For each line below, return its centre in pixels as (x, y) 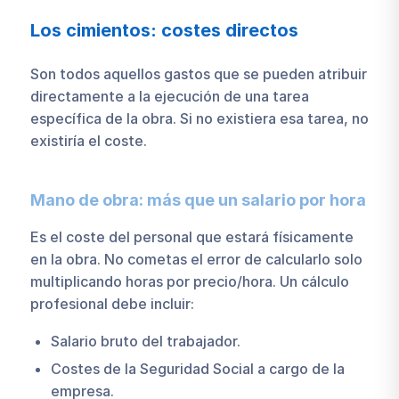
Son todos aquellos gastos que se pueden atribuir (198, 73)
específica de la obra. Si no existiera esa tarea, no (199, 118)
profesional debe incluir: (112, 304)
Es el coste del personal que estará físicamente (191, 237)
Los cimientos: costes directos (164, 31)
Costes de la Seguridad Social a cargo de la (197, 368)
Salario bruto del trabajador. (145, 341)
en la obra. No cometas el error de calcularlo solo (196, 260)
